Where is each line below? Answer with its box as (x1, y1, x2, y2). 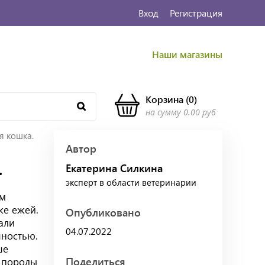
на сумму (145, 106, 181, 118)
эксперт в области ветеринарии (66, 176, 196, 188)
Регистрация (169, 7, 222, 19)
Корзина (145, 92, 183, 105)
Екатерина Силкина (66, 160, 163, 175)
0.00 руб (183, 106, 216, 118)
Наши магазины (152, 47, 222, 60)
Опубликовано (66, 205, 141, 219)
